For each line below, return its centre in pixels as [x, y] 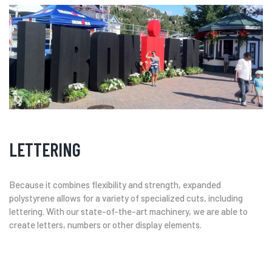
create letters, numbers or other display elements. [105, 225]
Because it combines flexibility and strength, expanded [115, 185]
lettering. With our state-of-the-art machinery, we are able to [128, 212]
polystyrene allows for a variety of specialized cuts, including [126, 198]
